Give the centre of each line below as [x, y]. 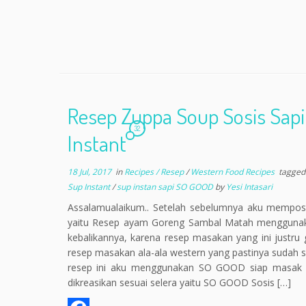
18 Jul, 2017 [89, 172]
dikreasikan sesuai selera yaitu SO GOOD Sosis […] [179, 282]
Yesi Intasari [249, 187]
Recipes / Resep [155, 172]
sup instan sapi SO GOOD [166, 187]
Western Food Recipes [233, 172]
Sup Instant [89, 187]
